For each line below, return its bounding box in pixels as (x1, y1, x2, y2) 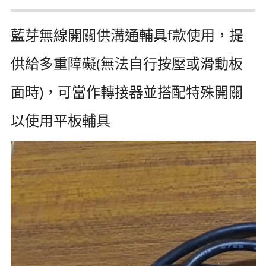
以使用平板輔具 (11, 110, 110, 130)
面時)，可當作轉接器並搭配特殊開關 (11, 81, 243, 102)
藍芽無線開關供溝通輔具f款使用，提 (11, 24, 243, 45)
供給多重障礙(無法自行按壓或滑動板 (11, 53, 243, 73)
